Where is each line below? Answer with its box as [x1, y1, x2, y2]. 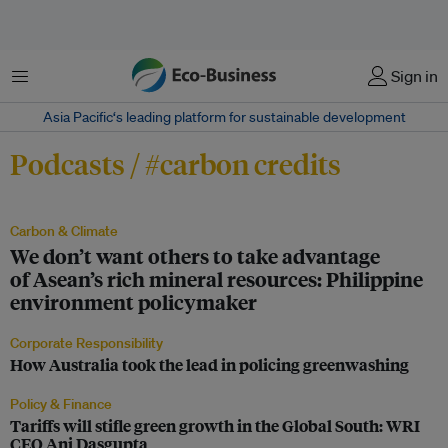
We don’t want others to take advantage [10, 242, 380, 269]
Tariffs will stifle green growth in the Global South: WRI [10, 414, 420, 437]
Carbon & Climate [10, 222, 118, 240]
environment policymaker [10, 288, 257, 315]
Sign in [391, 66, 438, 86]
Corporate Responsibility [10, 334, 163, 352]
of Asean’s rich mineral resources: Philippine [10, 265, 423, 292]
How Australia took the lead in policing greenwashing [10, 353, 409, 376]
